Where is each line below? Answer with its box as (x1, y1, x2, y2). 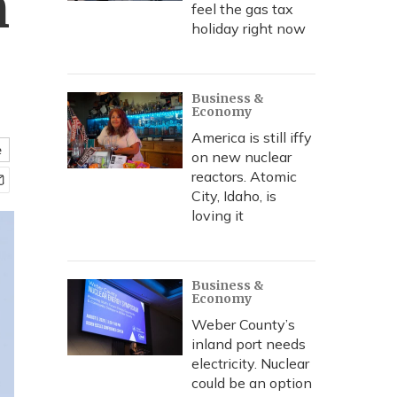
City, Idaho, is (191, 187, 276, 205)
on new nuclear (191, 148, 292, 166)
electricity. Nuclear (191, 354, 309, 372)
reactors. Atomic (191, 167, 297, 185)
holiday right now (191, 19, 306, 37)
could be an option (191, 374, 312, 392)
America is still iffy (191, 128, 312, 146)
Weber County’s (191, 315, 295, 333)
